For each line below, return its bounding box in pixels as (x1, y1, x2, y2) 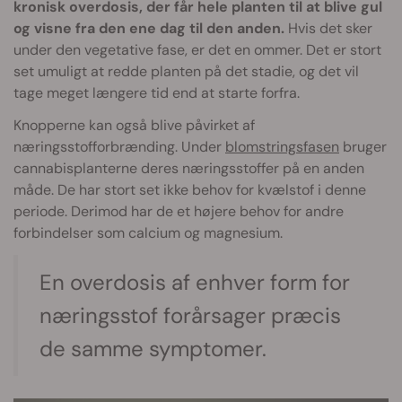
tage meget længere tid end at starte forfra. (13, 83, 300, 102)
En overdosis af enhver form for (39, 267, 350, 296)
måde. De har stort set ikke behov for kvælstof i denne (13, 179, 366, 199)
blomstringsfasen (225, 136, 339, 156)
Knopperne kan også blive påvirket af (13, 115, 255, 135)
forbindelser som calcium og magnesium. (13, 223, 283, 242)
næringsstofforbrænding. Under (13, 136, 225, 156)
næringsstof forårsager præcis (39, 301, 341, 329)
